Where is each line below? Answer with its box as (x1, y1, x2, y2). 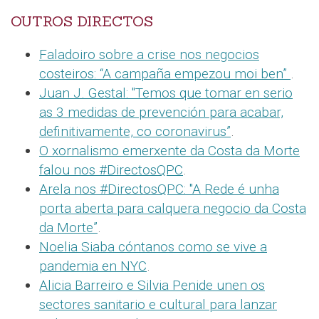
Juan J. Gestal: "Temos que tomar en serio (39, 85, 293, 102)
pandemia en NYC (39, 258, 147, 275)
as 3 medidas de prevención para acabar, (39, 104, 283, 121)
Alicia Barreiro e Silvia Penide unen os (39, 277, 265, 294)
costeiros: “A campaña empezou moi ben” (39, 66, 291, 83)
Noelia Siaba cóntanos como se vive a (39, 239, 267, 256)
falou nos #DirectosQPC (39, 162, 183, 179)
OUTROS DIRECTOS (11, 12, 153, 31)
